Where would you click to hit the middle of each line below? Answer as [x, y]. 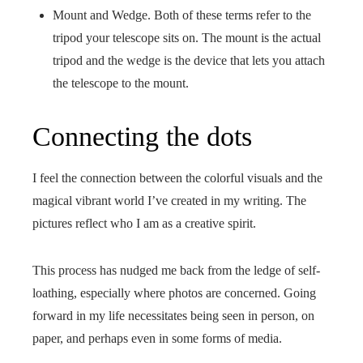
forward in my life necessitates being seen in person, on [173, 316]
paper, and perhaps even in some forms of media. [157, 339]
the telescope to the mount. [121, 83]
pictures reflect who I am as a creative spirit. [144, 224]
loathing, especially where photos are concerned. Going [174, 293]
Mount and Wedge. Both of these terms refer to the [182, 15]
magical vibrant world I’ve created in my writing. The [169, 201]
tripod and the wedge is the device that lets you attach [189, 61]
